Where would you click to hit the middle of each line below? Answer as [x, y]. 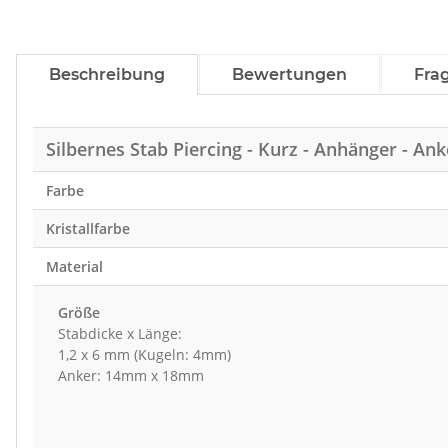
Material [74, 267]
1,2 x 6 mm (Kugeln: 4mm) [145, 355]
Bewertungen [289, 75]
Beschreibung [107, 75]
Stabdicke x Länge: [120, 334]
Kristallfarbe [87, 229]
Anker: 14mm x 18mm [131, 376]
